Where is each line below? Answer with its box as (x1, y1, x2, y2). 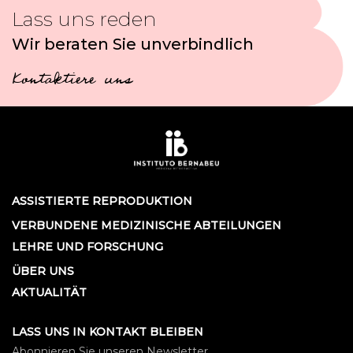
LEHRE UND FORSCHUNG (12, 240, 163, 255)
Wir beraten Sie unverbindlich (12, 35, 254, 54)
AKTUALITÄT (12, 285, 87, 300)
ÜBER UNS (12, 264, 74, 279)
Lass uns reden (12, 7, 157, 32)
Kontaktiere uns (12, 72, 132, 91)
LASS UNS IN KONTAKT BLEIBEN (12, 325, 203, 340)
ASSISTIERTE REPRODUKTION (12, 194, 192, 209)
